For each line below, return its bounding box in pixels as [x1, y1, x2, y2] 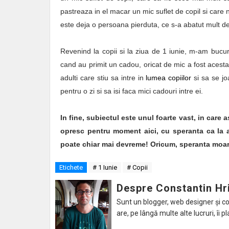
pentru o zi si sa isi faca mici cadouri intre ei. [60, 87, 203, 95]
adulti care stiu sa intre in [60, 74, 146, 82]
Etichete [59, 164, 83, 171]
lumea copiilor [146, 74, 192, 82]
